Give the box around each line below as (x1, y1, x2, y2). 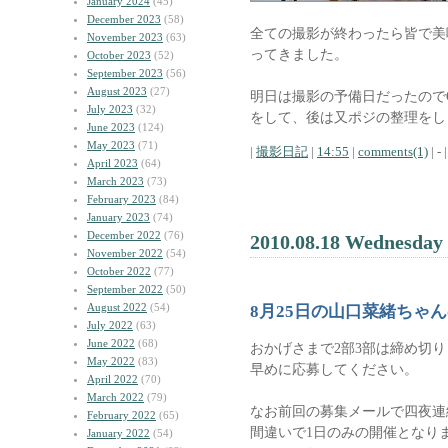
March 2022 (87, 391, 144, 403)
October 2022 (87, 265, 151, 277)
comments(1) (358, 144, 428, 159)
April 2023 (87, 157, 138, 169)
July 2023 (87, 103, 133, 115)
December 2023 (87, 13, 161, 25)
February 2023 (87, 193, 156, 205)
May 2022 (87, 355, 135, 367)
